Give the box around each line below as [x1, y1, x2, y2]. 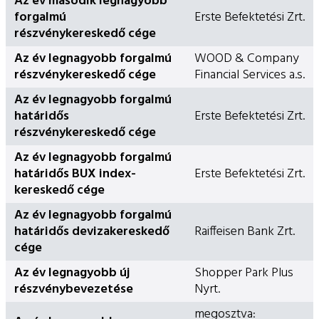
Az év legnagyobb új [14, 262, 130, 283]
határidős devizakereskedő [14, 221, 169, 242]
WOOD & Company [194, 48, 299, 69]
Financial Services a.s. [194, 64, 305, 85]
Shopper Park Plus [194, 262, 293, 283]
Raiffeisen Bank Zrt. [194, 221, 295, 242]
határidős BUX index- [14, 163, 136, 184]
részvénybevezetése [14, 278, 133, 300]
